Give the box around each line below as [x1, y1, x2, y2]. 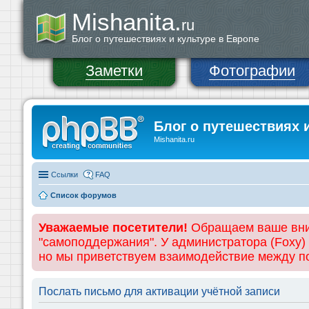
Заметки [86, 62, 143, 79]
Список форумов [50, 190, 117, 199]
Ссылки [51, 170, 78, 179]
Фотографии [209, 62, 295, 79]
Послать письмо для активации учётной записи [39, 285, 280, 297]
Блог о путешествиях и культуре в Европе [72, 33, 259, 44]
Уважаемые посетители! [39, 220, 188, 235]
